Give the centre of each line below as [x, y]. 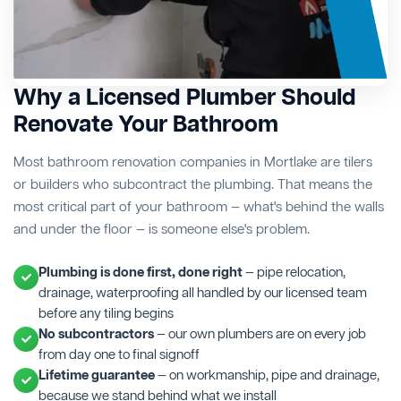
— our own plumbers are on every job [260, 334]
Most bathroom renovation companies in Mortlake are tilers [193, 162]
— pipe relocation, [294, 273]
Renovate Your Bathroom [146, 125]
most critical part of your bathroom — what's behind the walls [199, 207]
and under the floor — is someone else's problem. [162, 230]
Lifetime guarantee [97, 375]
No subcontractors [96, 334]
